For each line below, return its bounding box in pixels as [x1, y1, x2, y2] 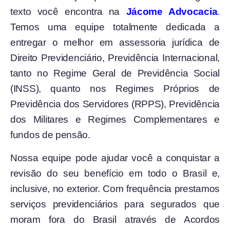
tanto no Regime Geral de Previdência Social [10, 68, 220, 79]
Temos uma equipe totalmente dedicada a [10, 22, 220, 33]
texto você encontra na [10, 6, 126, 17]
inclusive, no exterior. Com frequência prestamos [10, 183, 220, 194]
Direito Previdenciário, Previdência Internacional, [10, 52, 220, 64]
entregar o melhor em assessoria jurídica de [10, 37, 220, 48]
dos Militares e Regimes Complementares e [10, 114, 220, 125]
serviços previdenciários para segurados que [10, 198, 220, 209]
